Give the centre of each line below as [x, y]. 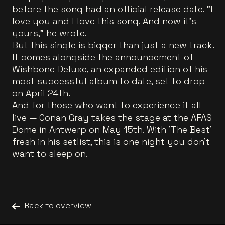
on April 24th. [41, 93]
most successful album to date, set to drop [108, 81]
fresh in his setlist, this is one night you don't [111, 141]
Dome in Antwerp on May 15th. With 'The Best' [112, 129]
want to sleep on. [50, 153]
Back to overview [58, 206]
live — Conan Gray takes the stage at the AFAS [112, 117]
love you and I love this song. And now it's [104, 21]
